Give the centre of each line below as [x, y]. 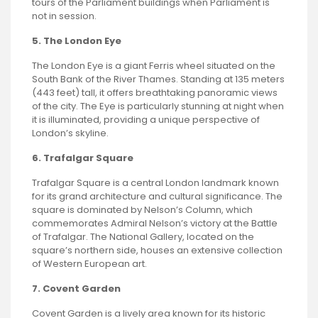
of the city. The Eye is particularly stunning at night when [158, 106]
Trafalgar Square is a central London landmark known [155, 183]
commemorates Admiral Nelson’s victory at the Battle [155, 224]
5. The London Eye [77, 41]
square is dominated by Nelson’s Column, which [142, 210]
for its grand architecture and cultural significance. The [157, 197]
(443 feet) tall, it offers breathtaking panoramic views [155, 93]
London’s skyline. [70, 133]
